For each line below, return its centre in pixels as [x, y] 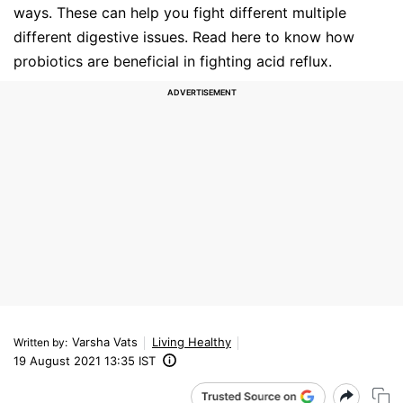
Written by [39, 342]
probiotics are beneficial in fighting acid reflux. [173, 61]
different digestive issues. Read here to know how [184, 36]
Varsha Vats [105, 341]
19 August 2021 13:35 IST [85, 360]
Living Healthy [192, 341]
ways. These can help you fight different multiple [180, 12]
